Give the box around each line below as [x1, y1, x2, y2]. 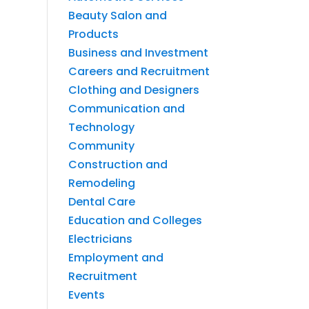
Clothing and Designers [68, 81, 199, 98]
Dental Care [68, 193, 135, 210]
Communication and [68, 100, 185, 117]
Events [68, 286, 105, 303]
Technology [68, 119, 134, 135]
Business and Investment [68, 44, 208, 61]
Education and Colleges [68, 212, 202, 228]
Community [68, 137, 134, 154]
